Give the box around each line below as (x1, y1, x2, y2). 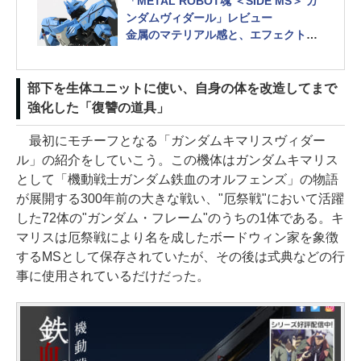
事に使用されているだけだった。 (16, 268, 210, 283)
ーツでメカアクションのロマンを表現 (126, 44, 317, 58)
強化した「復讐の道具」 (27, 100, 169, 114)
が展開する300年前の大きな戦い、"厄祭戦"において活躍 (16, 191, 344, 205)
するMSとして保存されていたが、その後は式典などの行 (16, 249, 345, 263)
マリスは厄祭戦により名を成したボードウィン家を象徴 (16, 230, 338, 244)
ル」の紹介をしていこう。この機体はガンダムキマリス (16, 152, 338, 167)
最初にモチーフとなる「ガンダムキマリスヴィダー (16, 133, 326, 147)
